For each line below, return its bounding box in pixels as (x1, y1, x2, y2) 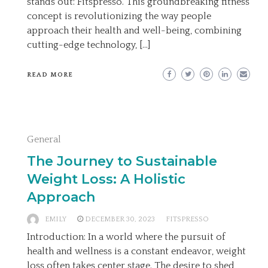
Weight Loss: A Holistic (27, 170, 185, 187)
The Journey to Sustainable (27, 153, 217, 169)
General (27, 133, 61, 145)
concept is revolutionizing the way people (27, 10, 211, 22)
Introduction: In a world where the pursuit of (27, 231, 226, 242)
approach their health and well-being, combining (27, 25, 242, 36)
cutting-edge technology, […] (27, 39, 150, 50)
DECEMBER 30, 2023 (85, 215, 155, 223)
